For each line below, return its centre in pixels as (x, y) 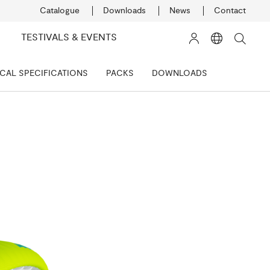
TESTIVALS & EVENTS (69, 37)
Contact (230, 11)
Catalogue (60, 11)
